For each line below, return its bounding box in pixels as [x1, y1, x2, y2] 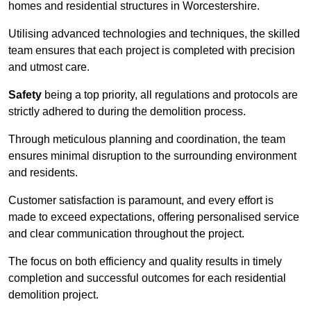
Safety [8, 89, 42, 101]
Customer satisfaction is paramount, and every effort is [8, 194, 274, 207]
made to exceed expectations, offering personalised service [8, 211, 299, 224]
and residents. [8, 167, 78, 179]
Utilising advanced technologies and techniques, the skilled [8, 28, 300, 40]
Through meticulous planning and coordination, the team [8, 133, 285, 146]
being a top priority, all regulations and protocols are [42, 89, 298, 101]
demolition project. [8, 289, 99, 301]
